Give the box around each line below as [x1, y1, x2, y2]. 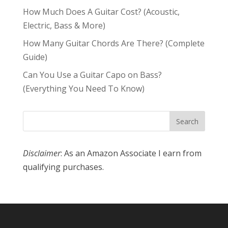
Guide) [22, 51, 47, 63]
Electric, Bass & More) [22, 20, 105, 32]
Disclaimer [22, 148, 61, 159]
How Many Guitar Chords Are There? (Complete [22, 38, 205, 49]
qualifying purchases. [22, 161, 104, 173]
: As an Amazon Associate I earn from [60, 148, 202, 159]
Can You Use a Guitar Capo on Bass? [22, 69, 162, 81]
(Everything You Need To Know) [22, 83, 145, 95]
